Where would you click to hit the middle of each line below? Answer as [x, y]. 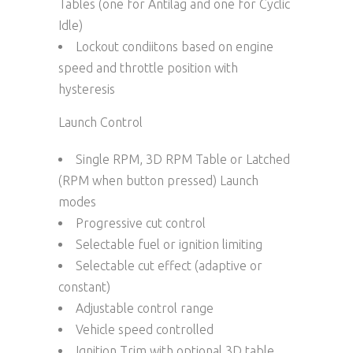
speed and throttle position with [148, 67]
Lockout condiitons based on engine [175, 46]
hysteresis [87, 89]
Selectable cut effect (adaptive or [169, 265]
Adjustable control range [145, 308]
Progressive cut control [141, 223]
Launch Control [100, 122]
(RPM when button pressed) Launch [158, 180]
